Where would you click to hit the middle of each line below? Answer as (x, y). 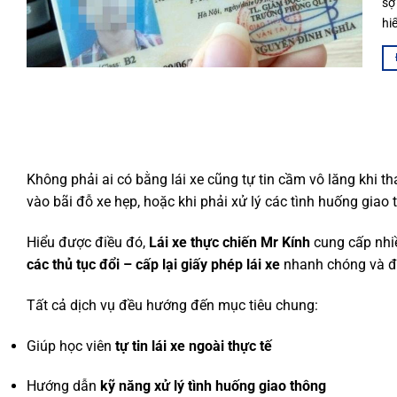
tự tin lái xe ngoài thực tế (194, 346)
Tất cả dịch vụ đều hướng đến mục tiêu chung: (172, 305)
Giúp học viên (71, 346)
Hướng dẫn (63, 386)
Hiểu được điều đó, (88, 242)
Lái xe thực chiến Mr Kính (230, 242)
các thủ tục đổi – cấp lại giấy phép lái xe (153, 264)
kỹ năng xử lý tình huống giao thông (213, 386)
